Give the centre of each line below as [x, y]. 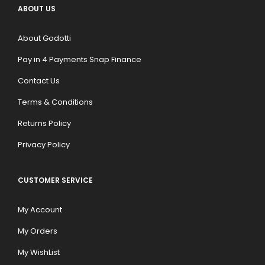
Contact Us [39, 81]
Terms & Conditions [55, 102]
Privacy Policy [44, 145]
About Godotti [44, 38]
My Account [40, 210]
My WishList [39, 253]
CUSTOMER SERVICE [55, 180]
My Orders [38, 231]
